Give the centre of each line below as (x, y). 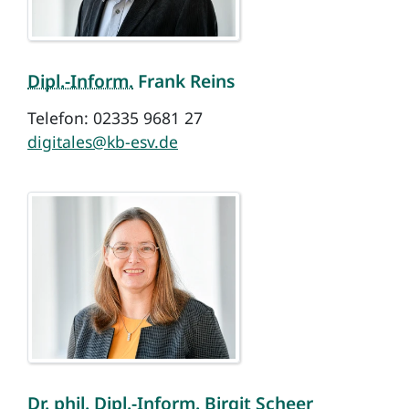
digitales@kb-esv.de (103, 141)
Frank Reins (184, 80)
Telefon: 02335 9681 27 (115, 117)
